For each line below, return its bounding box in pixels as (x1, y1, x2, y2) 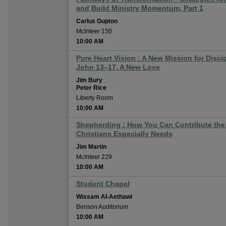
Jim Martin (76, 143, 106, 150)
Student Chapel (76, 180, 130, 188)
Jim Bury (76, 77, 102, 84)
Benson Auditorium (76, 203, 128, 210)
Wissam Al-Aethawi (76, 193, 132, 200)
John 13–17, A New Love (76, 63, 160, 71)
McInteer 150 (76, 28, 112, 35)
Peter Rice (76, 84, 106, 91)
